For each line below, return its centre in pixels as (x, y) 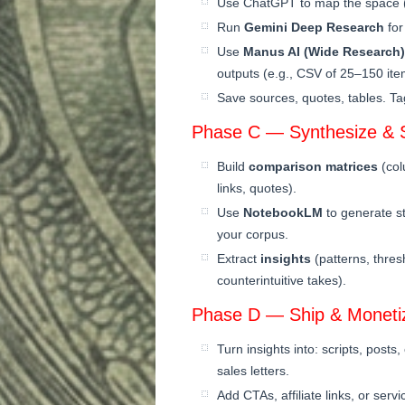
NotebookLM (283, 212)
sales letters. (253, 370)
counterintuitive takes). (282, 280)
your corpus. (253, 234)
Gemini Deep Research (314, 27)
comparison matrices (313, 166)
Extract (239, 258)
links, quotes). (257, 188)
